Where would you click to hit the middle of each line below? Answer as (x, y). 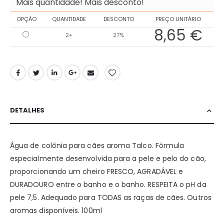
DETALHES (27, 110)
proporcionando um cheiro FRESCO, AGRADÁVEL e (97, 172)
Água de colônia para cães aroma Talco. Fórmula (97, 146)
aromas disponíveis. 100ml (56, 211)
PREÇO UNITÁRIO (178, 19)
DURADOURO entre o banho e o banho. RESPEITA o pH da (108, 185)
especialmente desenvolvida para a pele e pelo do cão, (108, 159)
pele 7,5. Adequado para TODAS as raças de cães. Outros (111, 198)
